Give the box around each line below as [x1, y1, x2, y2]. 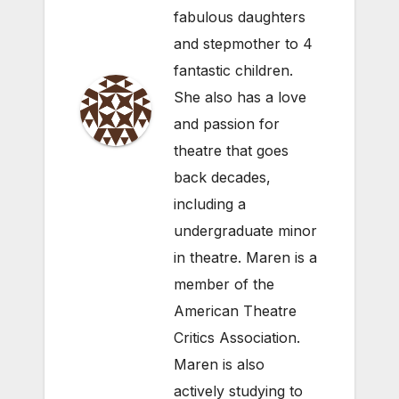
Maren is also [174, 355, 265, 374]
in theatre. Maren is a [174, 248, 317, 267]
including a [174, 195, 246, 214]
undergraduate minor [174, 222, 317, 240]
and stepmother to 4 [174, 35, 313, 53]
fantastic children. [174, 61, 293, 80]
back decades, [174, 168, 271, 187]
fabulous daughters [174, 8, 305, 27]
